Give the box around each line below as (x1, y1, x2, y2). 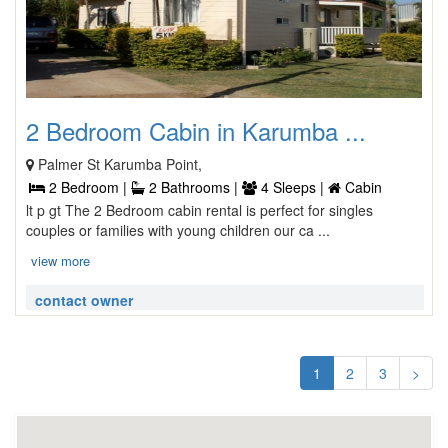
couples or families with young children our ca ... (26, 220, 330, 240)
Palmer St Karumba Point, (38, 154, 202, 174)
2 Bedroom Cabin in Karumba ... (26, 113, 366, 148)
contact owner (35, 290, 133, 310)
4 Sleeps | (257, 177, 328, 197)
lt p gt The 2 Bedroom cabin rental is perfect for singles (26, 200, 373, 220)
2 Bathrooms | (145, 177, 242, 197)
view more (31, 251, 90, 270)
